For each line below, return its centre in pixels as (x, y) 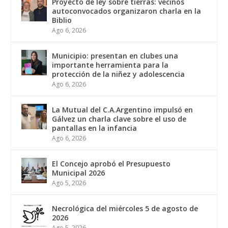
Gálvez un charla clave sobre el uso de (119, 119)
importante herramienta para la (110, 65)
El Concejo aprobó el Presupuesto (111, 164)
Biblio (62, 20)
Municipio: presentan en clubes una (115, 56)
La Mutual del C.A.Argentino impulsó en (123, 110)
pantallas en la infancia (95, 128)
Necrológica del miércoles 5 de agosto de (125, 209)
